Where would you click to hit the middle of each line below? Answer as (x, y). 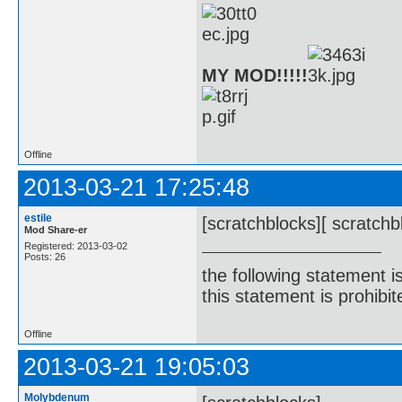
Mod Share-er (56, 229)
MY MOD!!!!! (255, 75)
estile (38, 218)
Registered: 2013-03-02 (76, 245)
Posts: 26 (45, 256)
